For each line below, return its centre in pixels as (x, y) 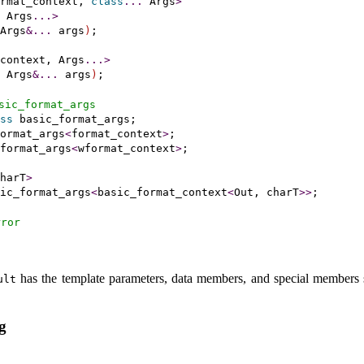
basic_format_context (162, 192)
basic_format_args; (74, 119)
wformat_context (126, 148)
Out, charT (266, 192)
